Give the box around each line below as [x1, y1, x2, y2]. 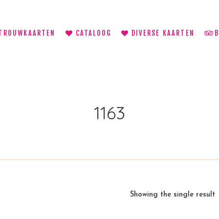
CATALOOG [75, 28, 112, 37]
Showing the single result [130, 191, 215, 198]
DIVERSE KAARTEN [131, 28, 195, 37]
